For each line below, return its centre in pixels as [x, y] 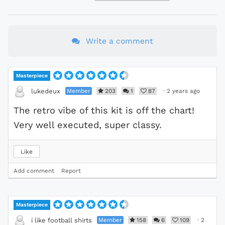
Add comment [34, 171]
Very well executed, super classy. [88, 125]
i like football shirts [62, 220]
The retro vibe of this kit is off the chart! [104, 110]
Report [71, 171]
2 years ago [183, 91]
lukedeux [46, 91]
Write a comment [120, 41]
